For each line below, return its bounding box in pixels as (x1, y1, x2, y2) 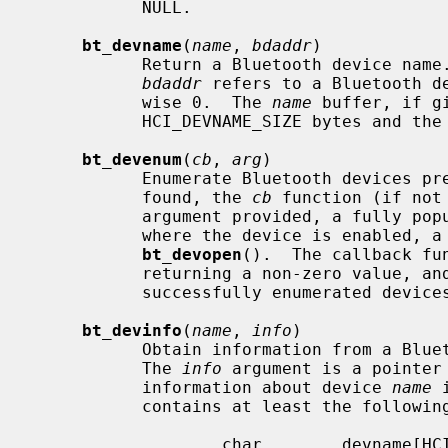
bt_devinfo (82, 320, 182, 340)
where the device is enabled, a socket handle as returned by (32, 225, 142, 245)
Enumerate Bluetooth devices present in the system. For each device (32, 168, 142, 188)
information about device (142, 377, 392, 397)
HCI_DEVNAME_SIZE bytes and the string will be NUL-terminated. (32, 111, 142, 131)
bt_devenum (82, 149, 182, 169)
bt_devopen (142, 244, 242, 264)
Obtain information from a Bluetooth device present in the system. (32, 339, 142, 359)
